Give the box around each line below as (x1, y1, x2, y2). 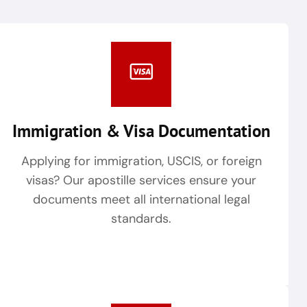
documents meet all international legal (32, 191, 250, 208)
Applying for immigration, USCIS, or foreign (21, 152, 262, 169)
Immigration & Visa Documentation (12, 119, 271, 142)
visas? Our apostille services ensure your (26, 171, 256, 188)
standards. (111, 210, 171, 227)
